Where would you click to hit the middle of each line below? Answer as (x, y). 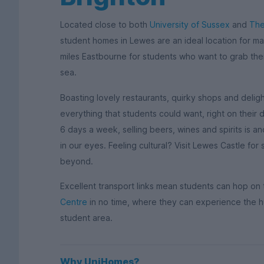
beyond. (77, 161)
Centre (74, 202)
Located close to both (105, 24)
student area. (88, 218)
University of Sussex (190, 24)
